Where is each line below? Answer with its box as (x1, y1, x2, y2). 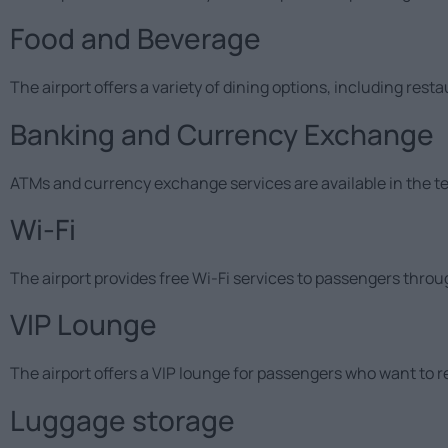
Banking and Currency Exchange (10, 114, 434, 153)
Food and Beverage (10, 19, 261, 58)
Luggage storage (10, 400, 235, 439)
